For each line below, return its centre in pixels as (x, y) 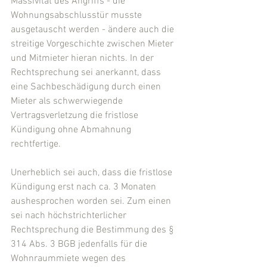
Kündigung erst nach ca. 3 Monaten (85, 187)
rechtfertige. (36, 145)
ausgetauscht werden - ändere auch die (94, 30)
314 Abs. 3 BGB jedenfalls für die (80, 245)
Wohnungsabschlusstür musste (77, 16)
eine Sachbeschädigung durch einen (87, 87)
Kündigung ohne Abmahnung (72, 130)
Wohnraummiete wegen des (69, 259)
